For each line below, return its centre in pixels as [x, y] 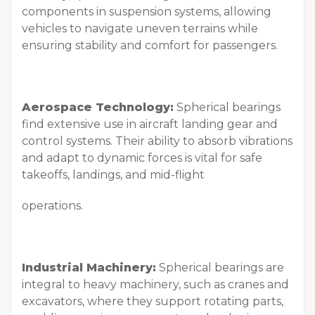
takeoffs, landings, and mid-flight [113, 175]
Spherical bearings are [220, 268]
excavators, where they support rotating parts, [153, 302]
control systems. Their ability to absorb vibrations [157, 141]
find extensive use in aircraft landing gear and [150, 124]
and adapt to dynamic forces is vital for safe [142, 158]
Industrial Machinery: [89, 268]
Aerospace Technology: [98, 108]
